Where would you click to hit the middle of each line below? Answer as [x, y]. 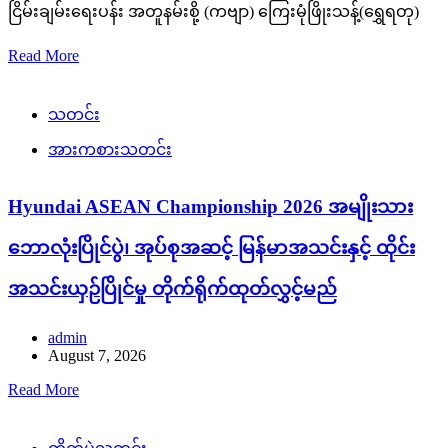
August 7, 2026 [97, 356]
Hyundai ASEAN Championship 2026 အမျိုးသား [210, 206]
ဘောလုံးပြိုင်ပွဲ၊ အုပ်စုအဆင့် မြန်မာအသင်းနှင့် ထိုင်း [211, 247]
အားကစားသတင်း [110, 149]
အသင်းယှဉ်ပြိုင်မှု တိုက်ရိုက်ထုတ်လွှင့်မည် [172, 288]
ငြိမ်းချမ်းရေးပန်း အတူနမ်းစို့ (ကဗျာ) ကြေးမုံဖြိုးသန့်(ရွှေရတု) [213, 11]
